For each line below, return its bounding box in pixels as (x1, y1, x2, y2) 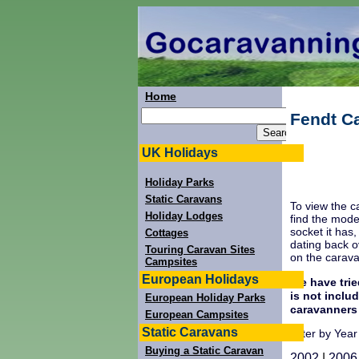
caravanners (290, 302, 357, 316)
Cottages (145, 227, 188, 239)
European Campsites (145, 309, 248, 321)
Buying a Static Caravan (145, 345, 264, 357)
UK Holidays (142, 146, 218, 159)
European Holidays (142, 272, 259, 286)
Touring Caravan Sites (145, 244, 255, 256)
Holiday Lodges (145, 210, 223, 222)
